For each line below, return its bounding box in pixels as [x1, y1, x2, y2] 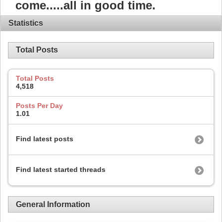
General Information [16, 200, 90, 209]
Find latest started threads [16, 165, 106, 173]
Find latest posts [16, 134, 73, 143]
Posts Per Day [16, 102, 63, 110]
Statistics [8, 19, 43, 28]
